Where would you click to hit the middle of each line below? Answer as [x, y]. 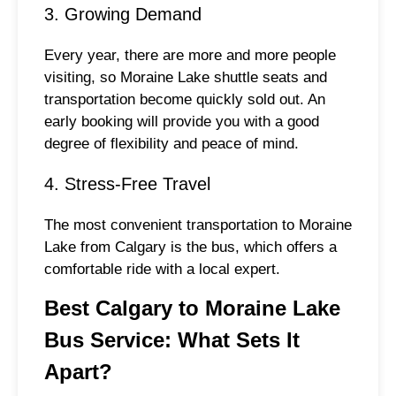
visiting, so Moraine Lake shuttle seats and [186, 78]
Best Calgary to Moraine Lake [192, 308]
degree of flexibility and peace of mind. [171, 144]
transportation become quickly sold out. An [185, 100]
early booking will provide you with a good [182, 122]
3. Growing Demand [123, 15]
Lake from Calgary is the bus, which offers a [190, 247]
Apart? [78, 371]
